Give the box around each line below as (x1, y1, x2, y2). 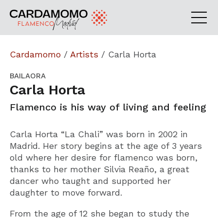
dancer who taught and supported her (10, 176, 171, 186)
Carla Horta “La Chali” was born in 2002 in (10, 129, 188, 139)
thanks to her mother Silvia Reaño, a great (10, 164, 189, 174)
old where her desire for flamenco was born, (10, 152, 198, 163)
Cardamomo (10, 49, 61, 59)
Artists (70, 49, 98, 59)
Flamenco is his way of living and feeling (10, 101, 206, 113)
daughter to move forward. (10, 187, 122, 198)
